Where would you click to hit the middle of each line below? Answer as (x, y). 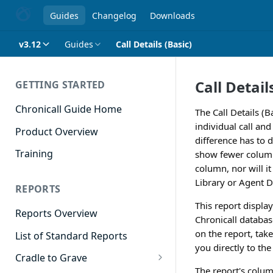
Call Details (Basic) (154, 44)
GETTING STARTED (60, 85)
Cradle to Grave (51, 258)
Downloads (172, 15)
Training (34, 154)
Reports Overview (56, 214)
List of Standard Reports (71, 236)
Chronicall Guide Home (69, 109)
